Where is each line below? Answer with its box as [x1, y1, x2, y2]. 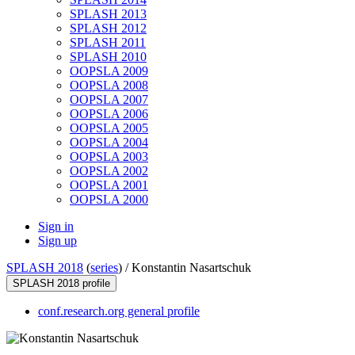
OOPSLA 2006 [70, 107, 148, 121]
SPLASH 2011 [70, 36, 146, 50]
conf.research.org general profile [38, 304, 200, 319]
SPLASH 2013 [70, 7, 147, 21]
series [90, 261, 118, 275]
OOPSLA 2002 [70, 164, 148, 178]
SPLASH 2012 [70, 21, 147, 36]
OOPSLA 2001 [70, 178, 148, 193]
